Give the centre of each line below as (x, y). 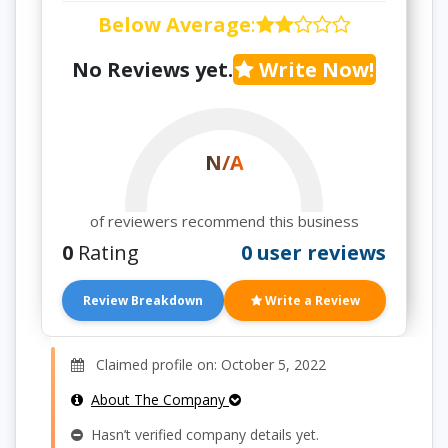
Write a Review (310, 300)
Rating (106, 252)
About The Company (160, 399)
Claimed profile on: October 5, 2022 (205, 364)
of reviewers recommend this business (224, 221)
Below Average (174, 24)
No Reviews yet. (152, 69)
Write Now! (314, 69)
